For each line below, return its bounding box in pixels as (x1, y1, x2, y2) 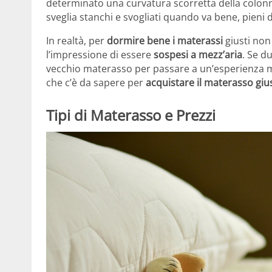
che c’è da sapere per (46, 76, 146, 90)
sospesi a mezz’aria (154, 48, 242, 62)
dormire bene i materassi (107, 34, 223, 48)
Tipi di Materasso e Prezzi (46, 105, 216, 126)
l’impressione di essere (46, 48, 154, 62)
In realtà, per (46, 34, 107, 48)
